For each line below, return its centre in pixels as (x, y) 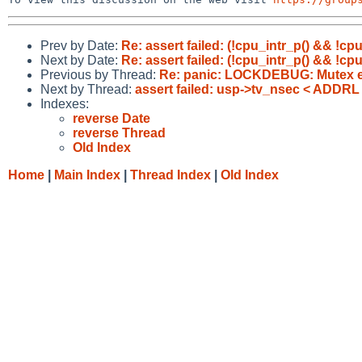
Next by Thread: (88, 89)
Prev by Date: (81, 45)
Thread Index (170, 175)
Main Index (87, 175)
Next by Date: (81, 60)
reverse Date (112, 118)
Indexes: (65, 103)
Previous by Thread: (100, 74)
